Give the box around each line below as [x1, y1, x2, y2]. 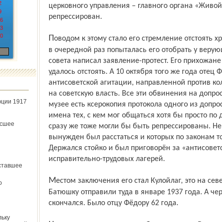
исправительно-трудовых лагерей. [48, 155, 165, 163]
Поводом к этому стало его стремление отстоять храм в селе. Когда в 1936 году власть [48, 34, 54, 43]
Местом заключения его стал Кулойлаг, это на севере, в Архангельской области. [48, 176, 56, 185]
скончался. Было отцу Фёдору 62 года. [48, 199, 178, 207]
